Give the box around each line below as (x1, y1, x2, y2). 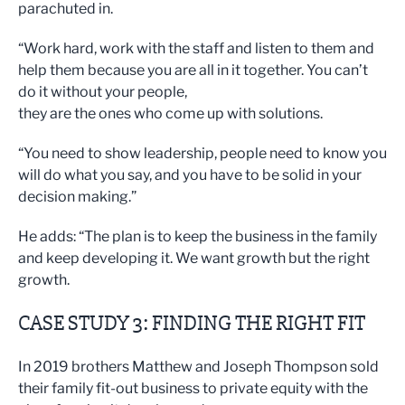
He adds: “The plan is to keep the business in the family (18, 227, 377, 245)
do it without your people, (18, 82, 187, 100)
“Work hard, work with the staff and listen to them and (18, 39, 374, 57)
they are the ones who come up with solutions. (18, 104, 323, 122)
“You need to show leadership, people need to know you (18, 144, 387, 162)
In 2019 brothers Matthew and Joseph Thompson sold (18, 357, 379, 375)
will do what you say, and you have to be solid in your (18, 165, 362, 184)
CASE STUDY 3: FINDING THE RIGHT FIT (18, 309, 365, 336)
